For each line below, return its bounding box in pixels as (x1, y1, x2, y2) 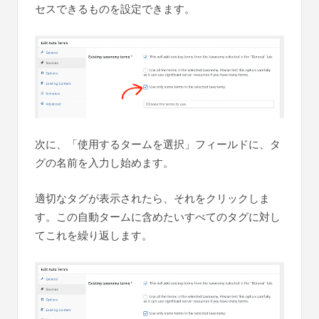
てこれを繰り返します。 (35, 227, 152, 243)
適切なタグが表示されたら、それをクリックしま (35, 190, 270, 206)
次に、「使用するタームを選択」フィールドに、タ (35, 136, 281, 152)
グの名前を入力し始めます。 (35, 155, 174, 170)
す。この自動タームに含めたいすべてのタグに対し (35, 209, 281, 224)
